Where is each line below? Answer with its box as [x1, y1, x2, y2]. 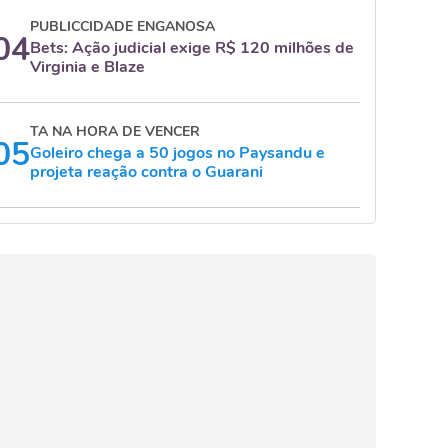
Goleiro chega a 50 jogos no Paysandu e [30, 142, 325, 164]
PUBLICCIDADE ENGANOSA [30, 17, 215, 36]
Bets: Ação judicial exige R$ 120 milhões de [30, 37, 354, 59]
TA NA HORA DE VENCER [30, 122, 200, 141]
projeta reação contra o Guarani [30, 161, 263, 183]
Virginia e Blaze [30, 56, 145, 78]
